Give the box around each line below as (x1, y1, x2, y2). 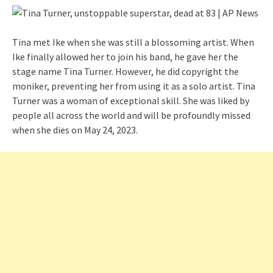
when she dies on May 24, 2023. (12, 123, 138, 136)
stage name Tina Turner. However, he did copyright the (12, 65, 239, 77)
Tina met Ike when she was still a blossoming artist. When (12, 35, 254, 48)
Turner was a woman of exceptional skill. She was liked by (12, 94, 249, 107)
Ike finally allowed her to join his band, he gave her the (12, 50, 238, 63)
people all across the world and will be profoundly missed (12, 108, 250, 121)
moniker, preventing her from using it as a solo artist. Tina (12, 79, 255, 92)
